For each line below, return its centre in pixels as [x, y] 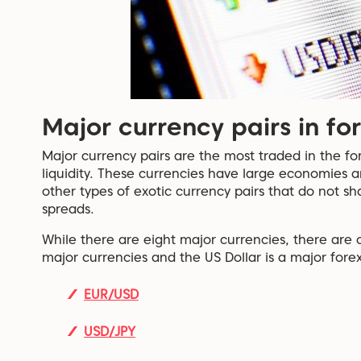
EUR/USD [111, 294]
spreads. [68, 209]
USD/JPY [110, 331]
